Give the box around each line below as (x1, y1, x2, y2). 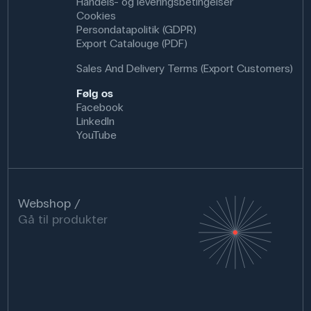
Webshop (18, 196, 72, 211)
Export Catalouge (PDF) (76, 37, 187, 50)
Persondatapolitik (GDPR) (76, 23, 196, 36)
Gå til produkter (18, 212, 108, 227)
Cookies (76, 9, 116, 22)
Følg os (76, 87, 113, 100)
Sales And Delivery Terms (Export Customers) (76, 62, 293, 75)
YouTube (76, 128, 117, 142)
